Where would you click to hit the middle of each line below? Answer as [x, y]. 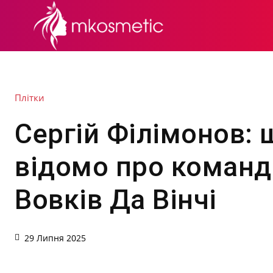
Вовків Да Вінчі [116, 200]
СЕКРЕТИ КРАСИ [220, 25]
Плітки [30, 98]
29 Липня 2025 [55, 238]
